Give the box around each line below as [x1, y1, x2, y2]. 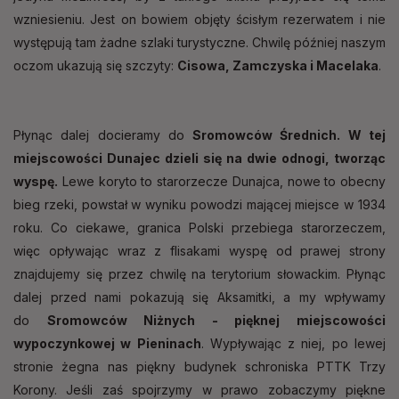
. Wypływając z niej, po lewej [200, 335, 387, 351]
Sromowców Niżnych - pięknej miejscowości [46, 312, 387, 328]
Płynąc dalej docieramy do [13, 126, 193, 142]
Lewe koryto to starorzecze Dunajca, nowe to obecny [58, 173, 386, 189]
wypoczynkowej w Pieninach [13, 335, 201, 351]
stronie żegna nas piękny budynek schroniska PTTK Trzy [13, 358, 386, 374]
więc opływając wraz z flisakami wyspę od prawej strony [13, 242, 386, 258]
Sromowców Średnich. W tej [192, 126, 387, 142]
